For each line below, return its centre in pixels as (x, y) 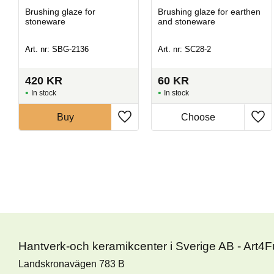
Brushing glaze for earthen (209, 11)
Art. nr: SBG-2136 (57, 50)
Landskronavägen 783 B (72, 264)
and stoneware (187, 21)
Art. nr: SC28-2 (185, 50)
